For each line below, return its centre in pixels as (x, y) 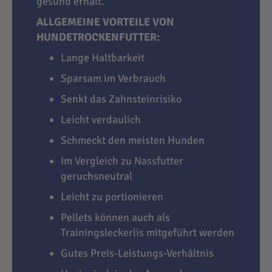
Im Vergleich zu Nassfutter (122, 161)
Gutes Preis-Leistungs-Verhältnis (137, 253)
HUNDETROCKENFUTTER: (98, 37)
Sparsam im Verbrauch (113, 79)
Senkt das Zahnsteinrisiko (121, 99)
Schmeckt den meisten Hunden (133, 141)
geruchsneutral (97, 176)
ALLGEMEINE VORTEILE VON (105, 22)
